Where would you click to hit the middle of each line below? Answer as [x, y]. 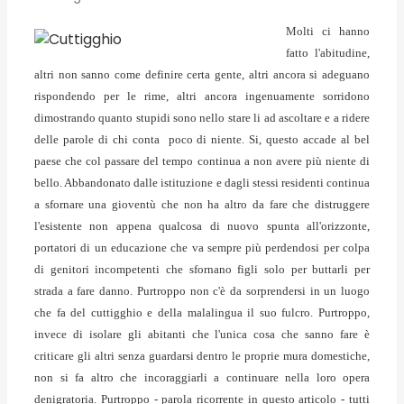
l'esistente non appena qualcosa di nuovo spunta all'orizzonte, [202, 226]
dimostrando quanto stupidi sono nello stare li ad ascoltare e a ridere [202, 118]
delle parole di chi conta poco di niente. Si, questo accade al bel [202, 139]
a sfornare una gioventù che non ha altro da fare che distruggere [202, 204]
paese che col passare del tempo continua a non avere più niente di [202, 161]
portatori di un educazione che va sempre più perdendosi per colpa [202, 248]
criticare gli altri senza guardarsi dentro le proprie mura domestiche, [202, 356]
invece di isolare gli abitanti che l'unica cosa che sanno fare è [202, 334]
